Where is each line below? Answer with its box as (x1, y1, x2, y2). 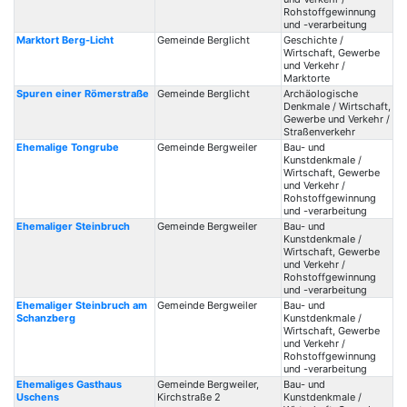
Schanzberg (15, 312, 75, 324)
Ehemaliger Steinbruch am (15, 299, 147, 312)
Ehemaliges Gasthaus (15, 378, 122, 391)
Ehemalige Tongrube (15, 141, 119, 154)
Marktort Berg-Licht (15, 34, 114, 46)
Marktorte (283, 72, 330, 84)
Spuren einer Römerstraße (15, 87, 149, 100)
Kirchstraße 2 (156, 391, 221, 403)
